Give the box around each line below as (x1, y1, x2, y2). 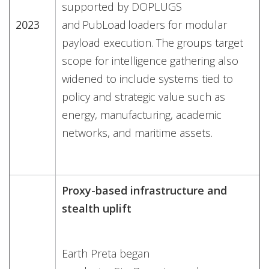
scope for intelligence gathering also (62, 53, 238, 68)
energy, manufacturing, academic (62, 107, 222, 122)
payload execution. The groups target (62, 35, 243, 50)
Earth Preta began (62, 246, 150, 261)
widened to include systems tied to (62, 71, 233, 86)
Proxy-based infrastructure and (62, 183, 227, 198)
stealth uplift (62, 201, 133, 216)
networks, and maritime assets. (62, 125, 213, 140)
